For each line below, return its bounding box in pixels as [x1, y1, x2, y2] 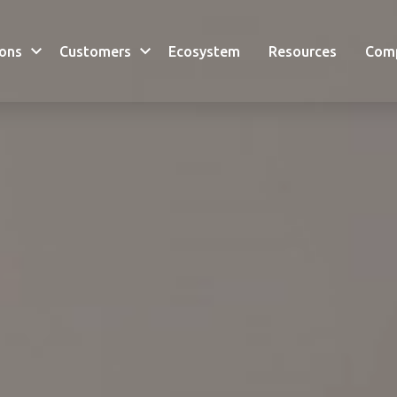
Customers [58, 43, 131, 59]
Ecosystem [167, 43, 240, 59]
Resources [268, 43, 337, 59]
